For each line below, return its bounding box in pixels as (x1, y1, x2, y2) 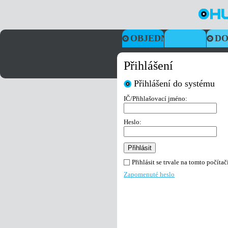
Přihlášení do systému (134, 78, 215, 89)
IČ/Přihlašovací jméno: (124, 95, 188, 103)
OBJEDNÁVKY (130, 33, 195, 43)
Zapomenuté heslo (124, 171, 175, 179)
